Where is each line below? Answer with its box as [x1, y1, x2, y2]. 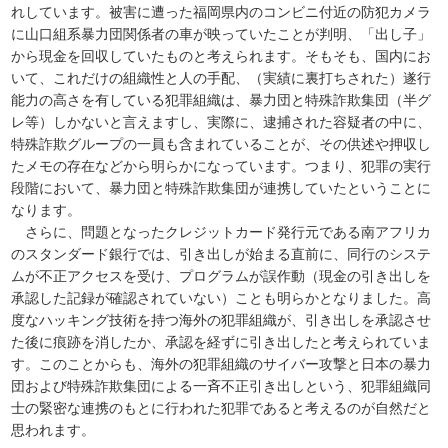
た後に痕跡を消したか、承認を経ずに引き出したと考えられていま [11, 334, 432, 351]
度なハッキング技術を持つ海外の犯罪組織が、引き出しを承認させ [11, 312, 432, 329]
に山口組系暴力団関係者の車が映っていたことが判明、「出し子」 [11, 26, 432, 43]
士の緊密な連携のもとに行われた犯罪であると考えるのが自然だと [11, 400, 432, 417]
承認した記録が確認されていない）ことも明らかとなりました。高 [11, 290, 432, 307]
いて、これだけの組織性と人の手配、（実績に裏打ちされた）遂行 [11, 70, 432, 87]
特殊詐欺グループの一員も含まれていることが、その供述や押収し [11, 136, 432, 153]
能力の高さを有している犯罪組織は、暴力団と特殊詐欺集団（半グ [11, 92, 432, 109]
